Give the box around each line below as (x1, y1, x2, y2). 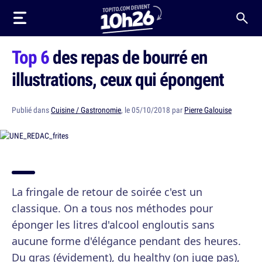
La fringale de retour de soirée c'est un (12, 185, 202, 199)
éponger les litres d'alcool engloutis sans (12, 218, 215, 232)
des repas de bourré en (49, 44, 207, 69)
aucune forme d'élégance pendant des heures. (12, 234, 241, 248)
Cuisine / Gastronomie (51, 105, 121, 115)
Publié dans (12, 105, 51, 115)
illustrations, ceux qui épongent (12, 67, 224, 91)
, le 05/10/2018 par (121, 105, 184, 115)
